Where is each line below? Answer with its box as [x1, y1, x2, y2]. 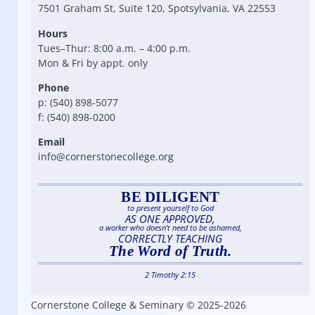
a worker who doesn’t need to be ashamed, [98, 222, 242, 233]
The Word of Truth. [109, 243, 232, 260]
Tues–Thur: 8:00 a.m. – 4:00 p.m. [38, 41, 191, 55]
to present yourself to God [127, 202, 214, 214]
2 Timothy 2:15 [145, 269, 196, 281]
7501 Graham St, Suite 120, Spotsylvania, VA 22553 [38, 1, 276, 15]
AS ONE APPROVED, [125, 212, 216, 226]
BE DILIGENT [121, 188, 220, 206]
